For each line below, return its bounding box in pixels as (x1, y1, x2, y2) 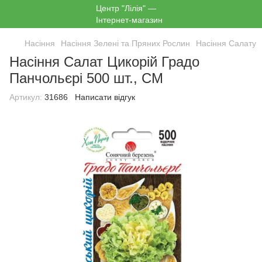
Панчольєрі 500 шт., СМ (9, 70, 163, 86)
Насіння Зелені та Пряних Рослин (61, 39, 190, 48)
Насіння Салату (196, 39, 256, 48)
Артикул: (9, 92, 42, 102)
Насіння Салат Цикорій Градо (9, 54, 199, 70)
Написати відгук (75, 92, 135, 102)
